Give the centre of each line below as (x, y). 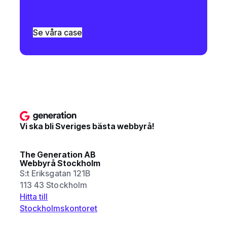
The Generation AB (58, 155)
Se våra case (58, 33)
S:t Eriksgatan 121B (55, 174)
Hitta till (34, 197)
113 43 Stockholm (53, 185)
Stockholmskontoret (59, 209)
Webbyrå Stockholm (60, 163)
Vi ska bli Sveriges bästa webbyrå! (87, 126)
